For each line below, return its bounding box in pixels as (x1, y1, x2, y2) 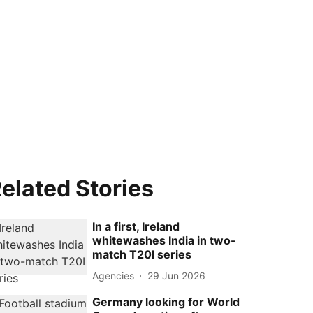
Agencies (92, 269, 135, 282)
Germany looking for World (92, 295, 240, 309)
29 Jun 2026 (147, 269, 206, 282)
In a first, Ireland (92, 219, 180, 233)
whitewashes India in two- (92, 233, 237, 247)
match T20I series (92, 247, 192, 261)
